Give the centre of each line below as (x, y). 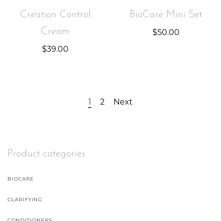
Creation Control (55, 15)
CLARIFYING (25, 199)
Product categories (46, 154)
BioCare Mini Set (166, 15)
